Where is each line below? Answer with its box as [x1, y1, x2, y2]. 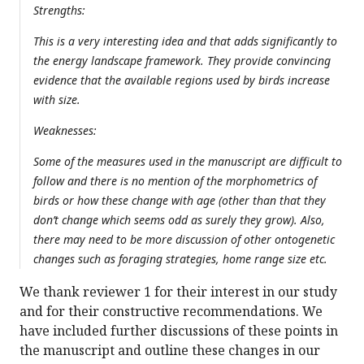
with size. [33, 92, 80, 108]
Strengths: [33, 2, 85, 19]
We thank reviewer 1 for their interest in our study [19, 283, 337, 301]
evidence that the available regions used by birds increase [33, 72, 330, 89]
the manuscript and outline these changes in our [19, 341, 320, 360]
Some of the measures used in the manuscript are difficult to [33, 154, 342, 170]
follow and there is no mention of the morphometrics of [33, 173, 317, 189]
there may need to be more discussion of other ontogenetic [33, 232, 335, 248]
